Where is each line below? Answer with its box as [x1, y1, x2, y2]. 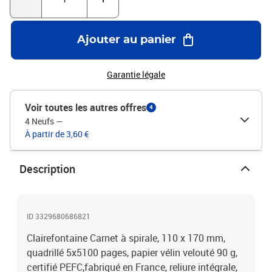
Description [19, 161, 75, 176]
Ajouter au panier [76, 35, 176, 46]
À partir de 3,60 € [25, 128, 89, 140]
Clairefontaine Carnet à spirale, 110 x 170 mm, [27, 231, 225, 245]
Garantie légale [107, 69, 165, 80]
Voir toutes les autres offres [25, 101, 146, 114]
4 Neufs [25, 115, 54, 127]
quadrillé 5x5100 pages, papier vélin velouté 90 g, [27, 246, 237, 259]
